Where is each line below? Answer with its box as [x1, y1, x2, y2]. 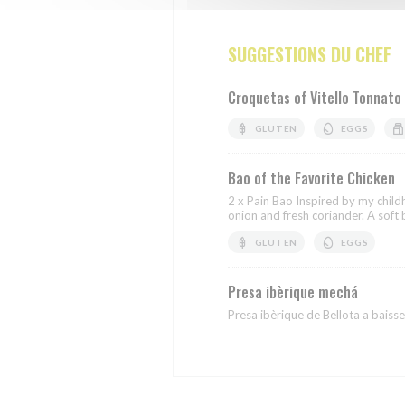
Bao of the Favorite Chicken [228, 167, 395, 189]
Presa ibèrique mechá [228, 281, 358, 303]
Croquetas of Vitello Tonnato [228, 87, 401, 108]
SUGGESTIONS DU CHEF [228, 41, 391, 68]
